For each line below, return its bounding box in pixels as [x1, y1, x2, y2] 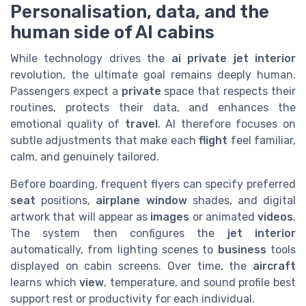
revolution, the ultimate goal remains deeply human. [10, 68, 296, 81]
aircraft [253, 259, 296, 273]
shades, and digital [186, 193, 296, 207]
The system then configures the [10, 226, 227, 240]
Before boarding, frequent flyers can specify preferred [10, 177, 296, 191]
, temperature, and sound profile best [104, 275, 296, 289]
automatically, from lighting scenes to [10, 242, 218, 256]
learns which [10, 275, 80, 289]
